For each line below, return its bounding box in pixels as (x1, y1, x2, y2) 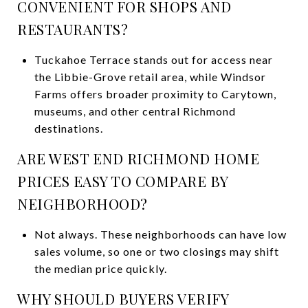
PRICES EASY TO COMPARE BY (17, 170, 228, 190)
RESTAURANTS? (17, 19, 128, 38)
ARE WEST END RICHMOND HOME (17, 148, 259, 168)
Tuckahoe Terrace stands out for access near (34, 52, 273, 66)
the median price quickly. (34, 261, 167, 275)
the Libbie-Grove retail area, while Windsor (34, 69, 266, 83)
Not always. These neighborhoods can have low (34, 227, 287, 241)
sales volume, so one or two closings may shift (34, 244, 279, 258)
